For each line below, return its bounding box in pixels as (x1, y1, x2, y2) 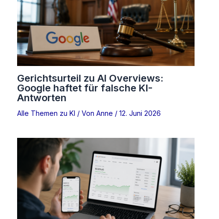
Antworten (17, 91, 66, 104)
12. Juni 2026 (119, 109, 161, 117)
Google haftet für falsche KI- (17, 82, 153, 94)
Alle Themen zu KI (17, 109, 75, 117)
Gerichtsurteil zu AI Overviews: (17, 72, 163, 84)
